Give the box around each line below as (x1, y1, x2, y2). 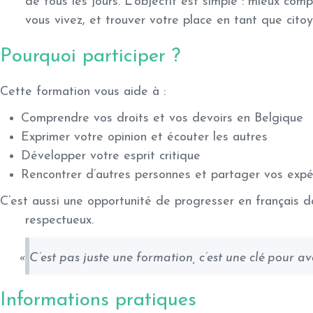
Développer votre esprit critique (21, 150, 201, 163)
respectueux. (25, 213, 94, 227)
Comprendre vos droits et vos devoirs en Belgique (21, 112, 303, 126)
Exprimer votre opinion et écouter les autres (21, 131, 268, 145)
